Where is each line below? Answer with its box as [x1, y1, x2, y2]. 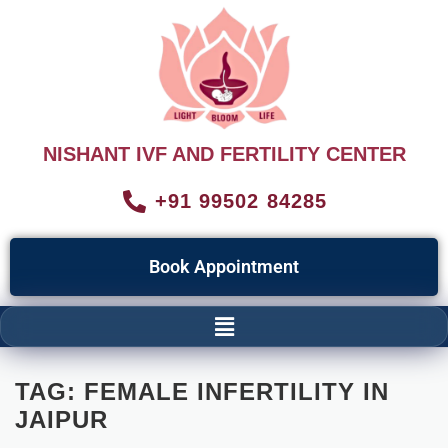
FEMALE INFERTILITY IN [84, 377, 389, 405]
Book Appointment [149, 256, 299, 278]
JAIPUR [15, 405, 108, 433]
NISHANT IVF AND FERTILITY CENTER [42, 143, 406, 166]
